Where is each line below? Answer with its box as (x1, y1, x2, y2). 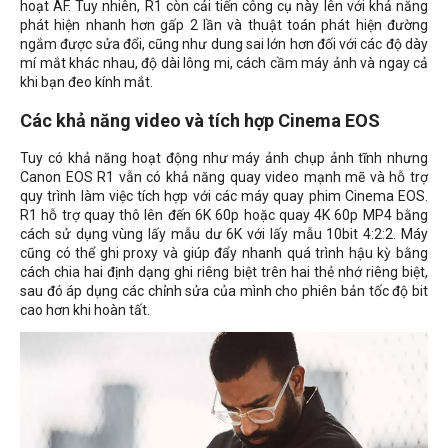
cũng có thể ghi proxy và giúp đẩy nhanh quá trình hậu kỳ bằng (20, 244, 428, 261)
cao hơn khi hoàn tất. (20, 301, 150, 318)
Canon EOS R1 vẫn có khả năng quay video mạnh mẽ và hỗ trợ (20, 168, 428, 185)
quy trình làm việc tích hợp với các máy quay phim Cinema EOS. (20, 187, 428, 204)
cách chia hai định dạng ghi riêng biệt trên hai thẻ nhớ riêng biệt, (20, 263, 428, 280)
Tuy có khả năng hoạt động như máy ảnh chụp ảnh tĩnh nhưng (20, 149, 428, 166)
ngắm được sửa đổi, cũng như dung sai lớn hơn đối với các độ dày (20, 35, 428, 52)
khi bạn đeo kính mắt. (20, 73, 153, 90)
